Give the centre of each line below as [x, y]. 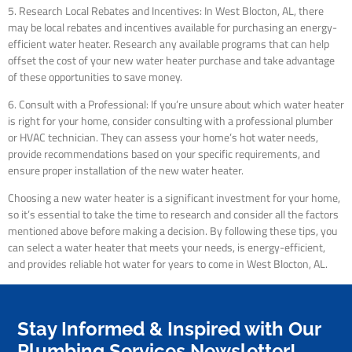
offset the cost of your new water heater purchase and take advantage [171, 60]
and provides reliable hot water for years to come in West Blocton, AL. [168, 264]
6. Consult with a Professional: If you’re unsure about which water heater [176, 104]
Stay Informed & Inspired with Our [169, 328]
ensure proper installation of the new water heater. [126, 170]
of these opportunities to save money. [95, 77]
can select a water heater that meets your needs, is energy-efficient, [167, 248]
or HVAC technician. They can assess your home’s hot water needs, [163, 137]
